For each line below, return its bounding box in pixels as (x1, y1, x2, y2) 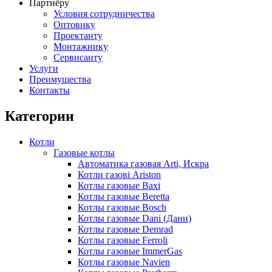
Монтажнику (53, 41, 108, 52)
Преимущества (29, 74, 91, 85)
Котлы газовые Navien (78, 256, 170, 267)
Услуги (29, 63, 58, 74)
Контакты (29, 85, 70, 96)
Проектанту (53, 30, 103, 41)
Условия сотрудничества (53, 8, 155, 19)
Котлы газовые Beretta (78, 191, 169, 202)
